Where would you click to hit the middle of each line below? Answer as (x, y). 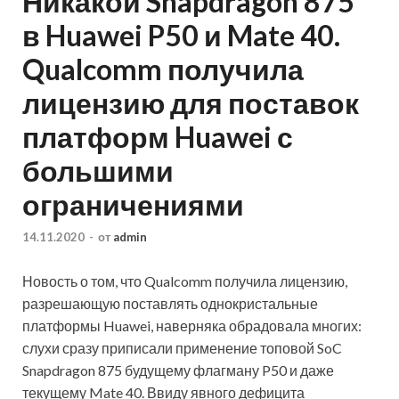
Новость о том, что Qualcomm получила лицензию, (185, 281)
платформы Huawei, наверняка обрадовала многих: (192, 325)
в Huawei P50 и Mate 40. (181, 36)
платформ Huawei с (158, 137)
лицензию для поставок (191, 103)
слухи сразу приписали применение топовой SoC (182, 347)
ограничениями (133, 205)
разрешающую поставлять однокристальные (170, 303)
